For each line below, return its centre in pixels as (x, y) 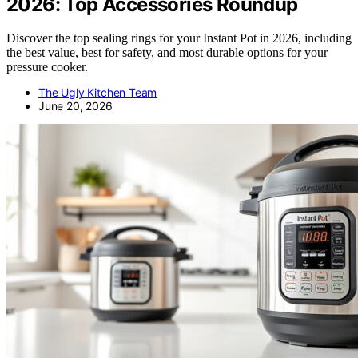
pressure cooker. (47, 67)
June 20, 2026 (76, 106)
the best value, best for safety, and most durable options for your (167, 53)
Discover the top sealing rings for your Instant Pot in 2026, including (179, 38)
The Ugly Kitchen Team (98, 93)
